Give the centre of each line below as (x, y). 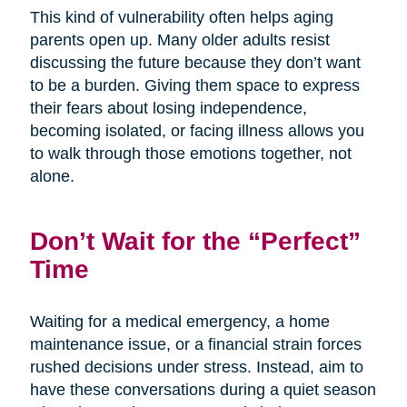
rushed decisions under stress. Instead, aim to (196, 367)
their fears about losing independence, (168, 108)
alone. (52, 176)
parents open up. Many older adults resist (179, 40)
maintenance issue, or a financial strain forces (195, 344)
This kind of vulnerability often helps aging (181, 17)
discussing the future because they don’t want (195, 62)
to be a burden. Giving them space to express (194, 85)
